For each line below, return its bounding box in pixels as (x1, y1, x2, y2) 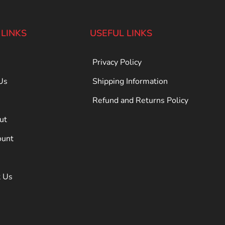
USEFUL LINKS (90, 27, 153, 40)
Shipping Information (92, 76, 168, 87)
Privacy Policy (92, 57, 142, 68)
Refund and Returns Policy (92, 95, 189, 106)
